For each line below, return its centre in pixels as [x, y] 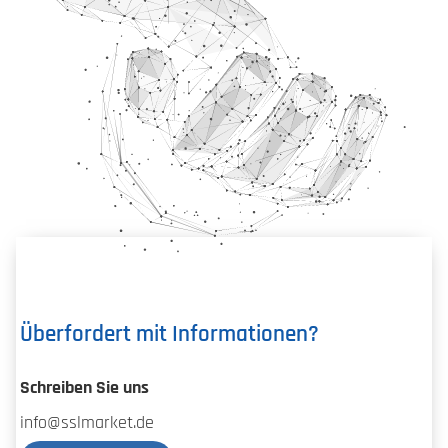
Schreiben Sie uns [84, 388]
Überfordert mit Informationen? [169, 335]
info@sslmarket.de [87, 423]
